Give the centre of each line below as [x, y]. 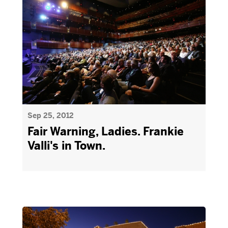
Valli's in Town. [66, 146]
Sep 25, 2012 [51, 116]
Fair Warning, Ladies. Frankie [106, 132]
